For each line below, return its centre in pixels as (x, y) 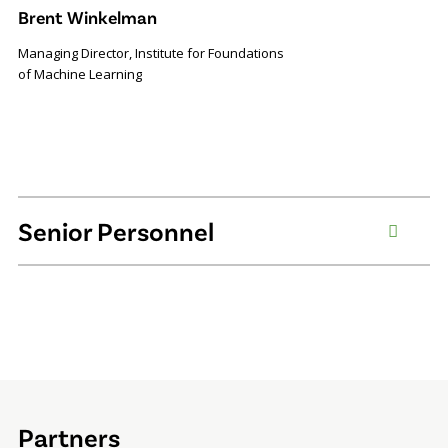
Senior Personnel (115, 230)
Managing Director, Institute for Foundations (150, 53)
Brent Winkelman (87, 17)
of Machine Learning (79, 74)
